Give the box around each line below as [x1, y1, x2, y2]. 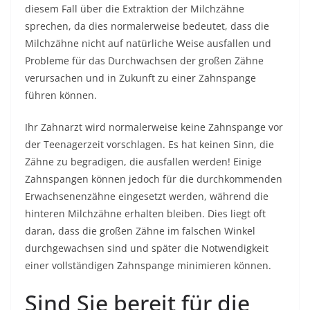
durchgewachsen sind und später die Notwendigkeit [25, 241, 268, 255]
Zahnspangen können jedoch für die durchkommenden [25, 172, 282, 185]
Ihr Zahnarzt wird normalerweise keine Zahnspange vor [25, 120, 283, 134]
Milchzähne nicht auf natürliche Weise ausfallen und [25, 37, 271, 50]
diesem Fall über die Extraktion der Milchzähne [25, 2, 244, 15]
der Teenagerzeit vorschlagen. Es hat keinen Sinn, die [25, 138, 274, 151]
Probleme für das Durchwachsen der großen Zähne [25, 54, 264, 67]
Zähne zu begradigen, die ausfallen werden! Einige [25, 155, 262, 168]
